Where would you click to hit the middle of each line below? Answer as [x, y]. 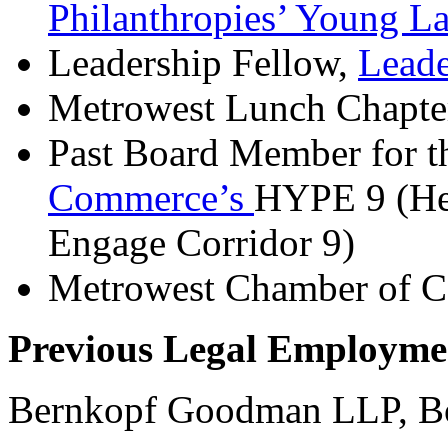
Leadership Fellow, [203, 62]
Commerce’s [151, 197]
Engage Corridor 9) [201, 242]
